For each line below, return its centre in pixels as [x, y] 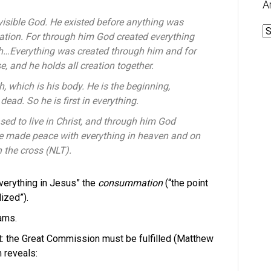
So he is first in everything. [83, 101]
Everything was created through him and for [103, 51]
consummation [130, 183]
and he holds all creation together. [82, 66]
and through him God [130, 121]
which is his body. [47, 86]
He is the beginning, [128, 86]
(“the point [185, 183]
